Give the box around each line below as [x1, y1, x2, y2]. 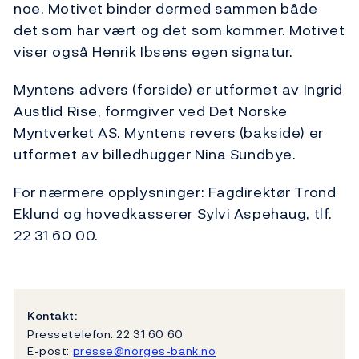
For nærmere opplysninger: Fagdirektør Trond [14, 181, 337, 204]
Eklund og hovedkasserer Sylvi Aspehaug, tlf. [14, 203, 333, 225]
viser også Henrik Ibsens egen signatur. [14, 41, 293, 63]
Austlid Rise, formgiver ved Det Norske [14, 100, 288, 123]
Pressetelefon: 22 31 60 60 [27, 325, 184, 342]
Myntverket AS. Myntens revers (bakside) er [14, 122, 324, 144]
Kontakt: [27, 307, 78, 325]
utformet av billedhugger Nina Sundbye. [14, 143, 296, 166]
